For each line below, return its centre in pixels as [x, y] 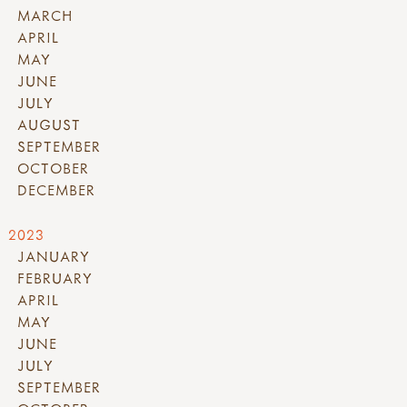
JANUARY [54, 256]
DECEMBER [56, 189]
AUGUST [49, 124]
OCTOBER [53, 168]
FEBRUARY [55, 278]
